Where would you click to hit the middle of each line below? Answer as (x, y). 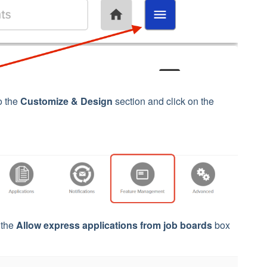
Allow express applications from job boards (114, 225)
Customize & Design (68, 101)
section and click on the (164, 101)
